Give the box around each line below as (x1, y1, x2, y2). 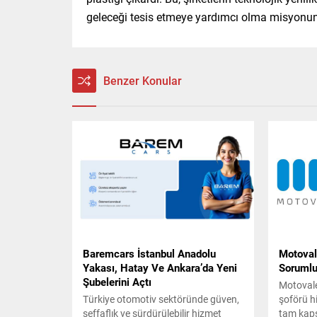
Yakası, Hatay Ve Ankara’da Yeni (83, 260, 237, 275)
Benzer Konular (103, 73, 182, 88)
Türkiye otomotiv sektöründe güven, (83, 292, 239, 306)
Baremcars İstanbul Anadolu (83, 246, 216, 260)
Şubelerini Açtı (83, 274, 151, 289)
